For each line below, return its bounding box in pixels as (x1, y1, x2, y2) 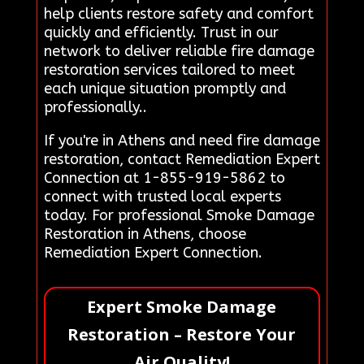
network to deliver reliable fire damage (43, 41, 314, 60)
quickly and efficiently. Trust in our (43, 23, 279, 41)
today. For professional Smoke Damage (43, 206, 314, 224)
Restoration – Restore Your (67, 323, 297, 345)
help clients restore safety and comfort (43, 4, 314, 23)
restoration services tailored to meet (43, 60, 295, 79)
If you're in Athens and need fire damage (43, 131, 320, 149)
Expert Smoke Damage (87, 295, 277, 318)
